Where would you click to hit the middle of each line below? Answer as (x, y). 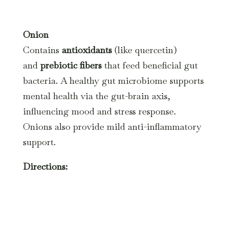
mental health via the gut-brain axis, (96, 96)
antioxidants (87, 50)
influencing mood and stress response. (99, 111)
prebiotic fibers (71, 65)
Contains (42, 50)
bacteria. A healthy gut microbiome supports (113, 81)
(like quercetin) (144, 50)
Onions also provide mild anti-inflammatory (112, 127)
